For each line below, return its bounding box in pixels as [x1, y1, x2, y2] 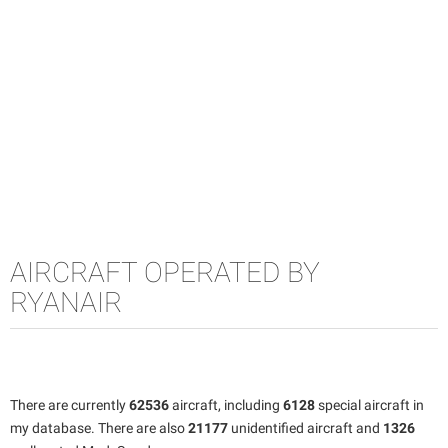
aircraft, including [169, 396, 283, 413]
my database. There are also [10, 419, 188, 436]
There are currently [10, 396, 129, 413]
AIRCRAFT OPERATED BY [10, 255, 320, 289]
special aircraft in [315, 396, 424, 413]
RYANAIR [10, 285, 122, 319]
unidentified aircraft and [228, 419, 383, 436]
